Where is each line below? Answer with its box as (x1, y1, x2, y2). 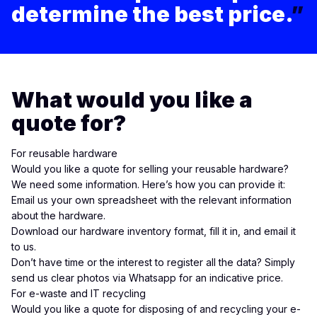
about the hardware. (11, 209, 105, 221)
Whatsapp (129, 272, 176, 284)
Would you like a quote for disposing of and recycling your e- (11, 303, 301, 315)
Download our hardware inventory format (11, 225, 204, 237)
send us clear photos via (11, 272, 129, 284)
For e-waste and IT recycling (11, 287, 146, 299)
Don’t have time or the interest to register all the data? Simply (11, 256, 295, 268)
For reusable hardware (11, 147, 117, 159)
